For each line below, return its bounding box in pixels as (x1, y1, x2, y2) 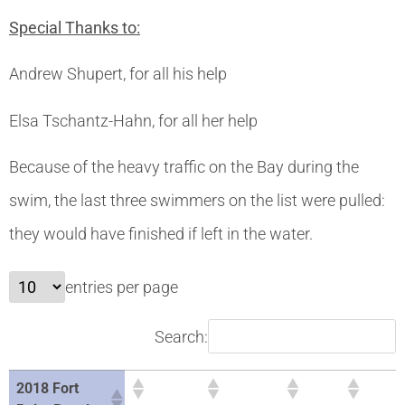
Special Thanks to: (9, 17, 140, 37)
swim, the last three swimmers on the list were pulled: (9, 191, 385, 211)
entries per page (65, 278, 178, 297)
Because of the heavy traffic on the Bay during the (9, 157, 359, 177)
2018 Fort (16, 380, 79, 398)
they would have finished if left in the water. (9, 224, 313, 244)
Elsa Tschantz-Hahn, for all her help (9, 110, 258, 130)
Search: (155, 326, 208, 346)
